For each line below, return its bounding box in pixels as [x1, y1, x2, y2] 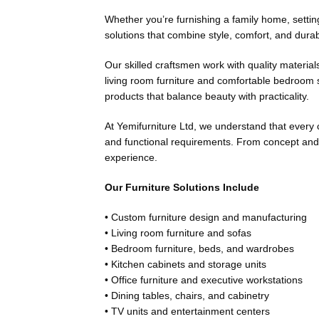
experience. [105, 152, 157, 164]
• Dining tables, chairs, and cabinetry [105, 290, 269, 302]
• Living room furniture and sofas [105, 227, 251, 239]
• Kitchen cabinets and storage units [105, 258, 266, 271]
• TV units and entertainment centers [105, 305, 270, 318]
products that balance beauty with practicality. [105, 90, 309, 103]
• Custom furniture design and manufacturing [105, 211, 307, 224]
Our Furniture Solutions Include [105, 182, 259, 194]
